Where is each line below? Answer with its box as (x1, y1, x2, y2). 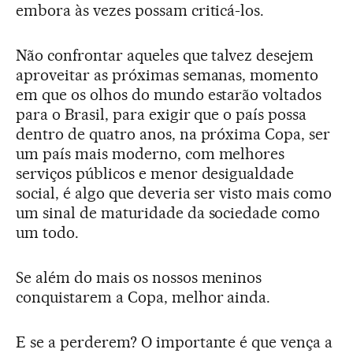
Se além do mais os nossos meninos (16, 268, 262, 287)
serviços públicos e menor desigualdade (16, 164, 295, 183)
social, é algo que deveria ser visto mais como (16, 184, 333, 203)
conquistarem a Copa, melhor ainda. (16, 288, 271, 307)
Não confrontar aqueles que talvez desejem (16, 46, 314, 65)
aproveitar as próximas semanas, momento (16, 65, 319, 84)
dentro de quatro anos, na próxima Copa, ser (16, 124, 331, 143)
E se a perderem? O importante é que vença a (16, 333, 333, 351)
